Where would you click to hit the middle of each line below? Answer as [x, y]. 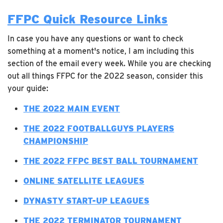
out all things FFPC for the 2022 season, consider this [105, 76]
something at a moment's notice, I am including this [101, 51]
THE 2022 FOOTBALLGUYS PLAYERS [99, 128]
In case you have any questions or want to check [95, 38]
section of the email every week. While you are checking [109, 63]
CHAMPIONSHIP [56, 141]
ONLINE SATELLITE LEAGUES [84, 181]
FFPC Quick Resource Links [88, 19]
